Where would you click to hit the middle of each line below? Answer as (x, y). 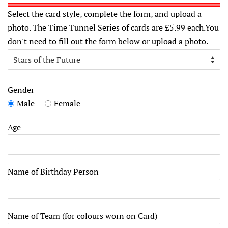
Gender (21, 89)
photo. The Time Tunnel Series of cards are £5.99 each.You (113, 27)
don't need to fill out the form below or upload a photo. (108, 41)
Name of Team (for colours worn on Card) (82, 216)
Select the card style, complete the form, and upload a (105, 13)
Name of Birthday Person (53, 171)
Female (67, 103)
